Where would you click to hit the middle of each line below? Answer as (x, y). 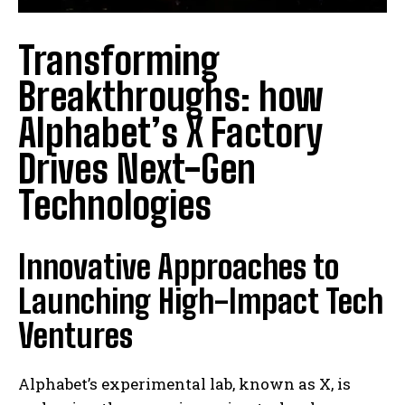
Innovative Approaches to (179, 268)
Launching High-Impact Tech (201, 302)
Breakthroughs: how (171, 97)
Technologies (115, 206)
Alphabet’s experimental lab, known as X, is (184, 384)
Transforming (119, 61)
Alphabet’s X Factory (170, 133)
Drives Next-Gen (137, 170)
